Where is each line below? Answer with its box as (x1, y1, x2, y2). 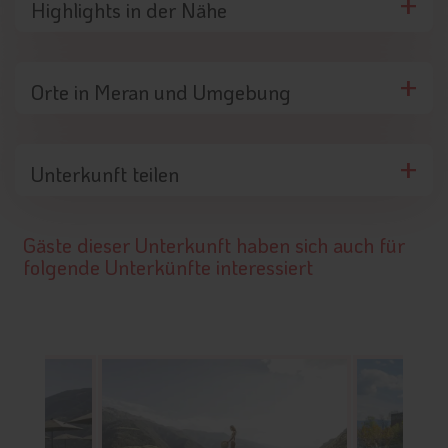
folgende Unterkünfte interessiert (23, 253, 313, 280)
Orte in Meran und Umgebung (31, 78, 291, 105)
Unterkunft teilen (31, 160, 179, 187)
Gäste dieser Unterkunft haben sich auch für (23, 231, 405, 258)
